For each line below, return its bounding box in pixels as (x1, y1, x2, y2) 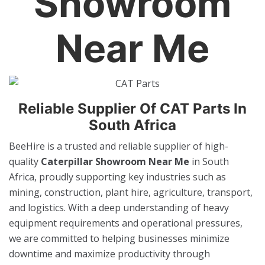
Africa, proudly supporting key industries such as (9, 170, 226, 183)
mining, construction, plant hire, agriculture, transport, (9, 185, 253, 199)
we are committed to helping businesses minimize (9, 231, 230, 245)
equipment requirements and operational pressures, (9, 216, 243, 230)
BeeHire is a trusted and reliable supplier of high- (9, 139, 228, 153)
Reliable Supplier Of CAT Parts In (18, 99, 247, 117)
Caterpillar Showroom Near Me (41, 154, 189, 168)
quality (9, 154, 41, 168)
